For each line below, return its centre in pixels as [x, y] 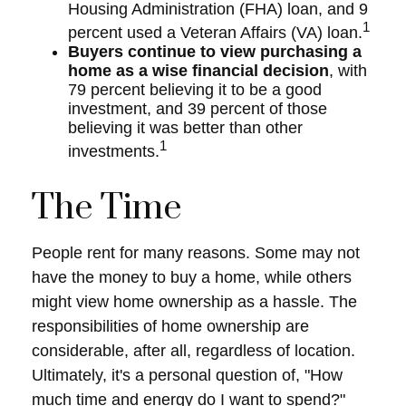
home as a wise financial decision [198, 71]
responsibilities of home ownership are [170, 326]
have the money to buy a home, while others [192, 277]
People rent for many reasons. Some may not [196, 253]
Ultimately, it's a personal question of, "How [187, 375]
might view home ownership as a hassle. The [194, 302]
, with [348, 71]
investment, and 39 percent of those [198, 109]
